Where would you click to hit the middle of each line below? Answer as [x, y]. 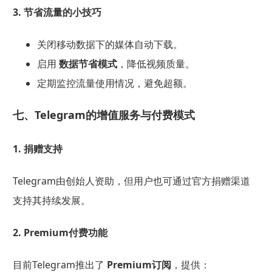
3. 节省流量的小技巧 [57, 12]
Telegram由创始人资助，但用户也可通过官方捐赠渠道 [131, 181]
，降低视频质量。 [156, 64]
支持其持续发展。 [51, 200]
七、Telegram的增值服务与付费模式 [104, 115]
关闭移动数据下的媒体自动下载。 [110, 45]
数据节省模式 [88, 64]
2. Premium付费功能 [60, 233]
